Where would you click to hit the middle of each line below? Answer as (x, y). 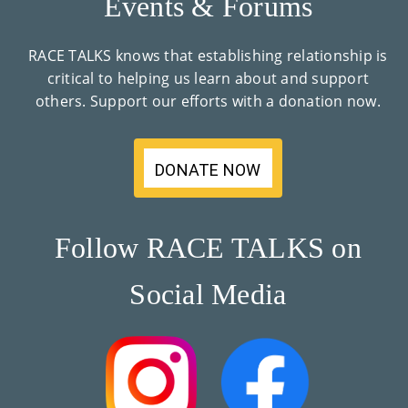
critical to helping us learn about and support (208, 79)
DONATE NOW (208, 170)
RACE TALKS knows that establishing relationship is (208, 56)
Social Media (208, 295)
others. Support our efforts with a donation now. (208, 102)
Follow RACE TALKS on (208, 248)
